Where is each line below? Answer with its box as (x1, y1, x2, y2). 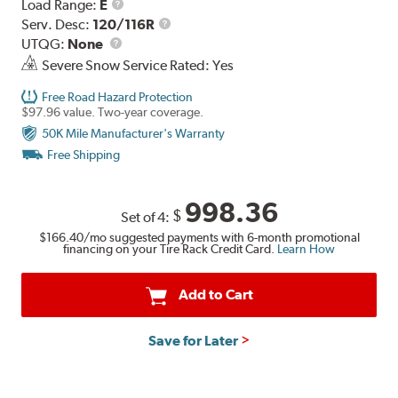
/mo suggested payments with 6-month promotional (83, 230, 360, 245)
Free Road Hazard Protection (42, 89, 194, 104)
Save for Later (147, 332, 238, 350)
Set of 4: (120, 208, 172, 226)
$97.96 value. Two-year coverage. (21, 104, 204, 119)
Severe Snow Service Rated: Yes (42, 56, 235, 74)
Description (170, 34, 242, 52)
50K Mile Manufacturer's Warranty (42, 125, 226, 140)
